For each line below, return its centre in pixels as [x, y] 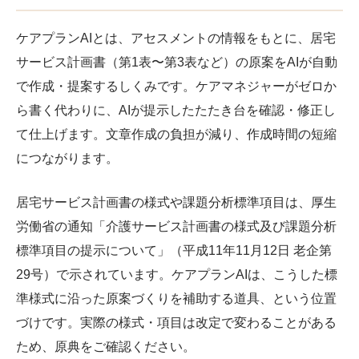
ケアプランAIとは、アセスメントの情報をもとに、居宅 [176, 38]
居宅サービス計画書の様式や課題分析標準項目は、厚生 [176, 202]
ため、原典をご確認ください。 [106, 346]
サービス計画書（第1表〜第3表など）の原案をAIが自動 [177, 62]
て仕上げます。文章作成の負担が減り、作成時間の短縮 [176, 134]
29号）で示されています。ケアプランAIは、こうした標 [177, 274]
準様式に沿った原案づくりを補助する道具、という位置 [176, 298]
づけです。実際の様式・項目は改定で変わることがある [176, 322]
